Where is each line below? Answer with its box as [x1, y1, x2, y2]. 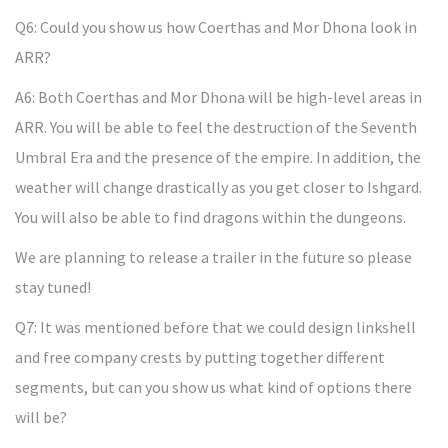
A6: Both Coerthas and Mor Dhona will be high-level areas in [15, 87, 422, 107]
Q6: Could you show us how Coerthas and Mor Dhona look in [15, 17, 417, 37]
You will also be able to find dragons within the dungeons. [15, 207, 406, 227]
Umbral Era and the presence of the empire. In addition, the [15, 147, 421, 167]
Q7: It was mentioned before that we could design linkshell [15, 317, 416, 337]
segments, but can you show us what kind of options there [15, 377, 412, 397]
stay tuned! [15, 277, 91, 297]
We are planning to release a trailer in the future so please [15, 247, 412, 267]
